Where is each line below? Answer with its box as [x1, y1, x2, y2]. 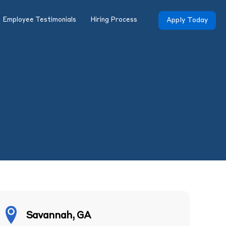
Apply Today [166, 17, 208, 24]
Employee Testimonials [3, 17, 76, 23]
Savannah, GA [26, 211, 91, 221]
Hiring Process [90, 17, 137, 23]
